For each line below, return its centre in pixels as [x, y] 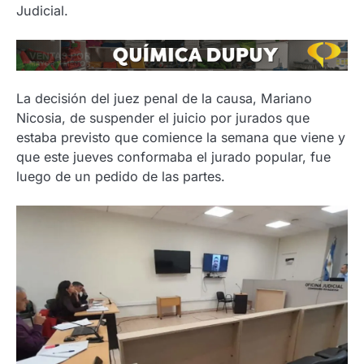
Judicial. [42, 10]
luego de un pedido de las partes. [121, 176]
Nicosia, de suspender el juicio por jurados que [163, 117]
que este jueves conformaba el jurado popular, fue [173, 156]
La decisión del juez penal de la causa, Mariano [164, 98]
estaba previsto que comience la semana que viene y [181, 137]
